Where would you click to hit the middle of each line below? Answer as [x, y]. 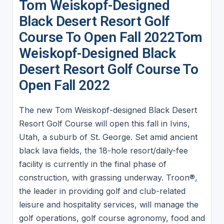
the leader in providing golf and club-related [102, 191]
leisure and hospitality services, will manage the [108, 205]
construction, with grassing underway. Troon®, [108, 178]
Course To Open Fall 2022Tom [110, 37]
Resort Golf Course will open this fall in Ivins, [104, 124]
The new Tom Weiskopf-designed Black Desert [108, 110]
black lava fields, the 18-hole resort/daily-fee [103, 151]
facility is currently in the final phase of [92, 164]
